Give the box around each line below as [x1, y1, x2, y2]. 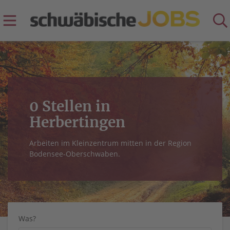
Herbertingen [29, 113, 125, 131]
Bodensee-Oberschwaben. [29, 149, 120, 159]
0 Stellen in [29, 97, 110, 116]
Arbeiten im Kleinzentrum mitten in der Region [29, 138, 191, 148]
